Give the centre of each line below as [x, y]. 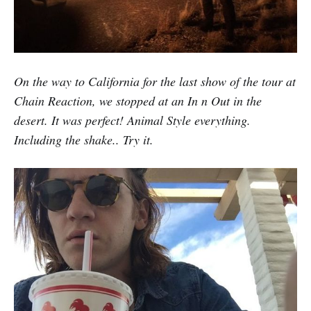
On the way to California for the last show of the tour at [155, 82]
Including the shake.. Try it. [84, 140]
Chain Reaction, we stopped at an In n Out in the [138, 101]
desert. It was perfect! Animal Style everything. [132, 120]
